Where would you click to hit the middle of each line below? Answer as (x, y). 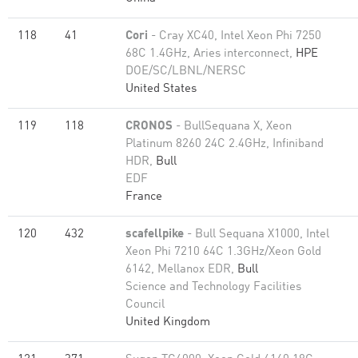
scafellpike (155, 235)
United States (161, 89)
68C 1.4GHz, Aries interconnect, (211, 54)
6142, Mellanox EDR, (181, 270)
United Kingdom (168, 322)
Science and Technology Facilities (213, 287)
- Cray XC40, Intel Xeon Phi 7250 (235, 36)
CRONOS (149, 127)
